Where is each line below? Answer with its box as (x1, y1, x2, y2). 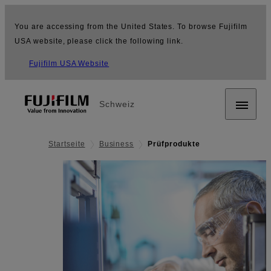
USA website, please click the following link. (15, 37, 184, 45)
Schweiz (99, 99, 135, 109)
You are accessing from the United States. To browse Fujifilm (15, 22, 247, 31)
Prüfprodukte (148, 140, 200, 149)
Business (99, 140, 134, 149)
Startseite (48, 140, 85, 149)
